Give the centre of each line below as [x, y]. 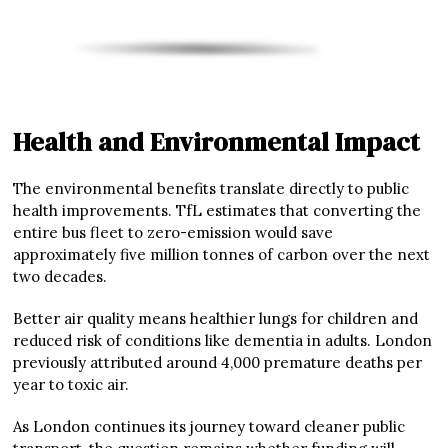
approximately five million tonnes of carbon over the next [222, 255]
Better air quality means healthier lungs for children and [216, 319]
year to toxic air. [71, 385]
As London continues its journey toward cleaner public [209, 427]
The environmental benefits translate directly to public [211, 189]
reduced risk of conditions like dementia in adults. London [223, 341]
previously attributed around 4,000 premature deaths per [218, 363]
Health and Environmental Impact [217, 142]
